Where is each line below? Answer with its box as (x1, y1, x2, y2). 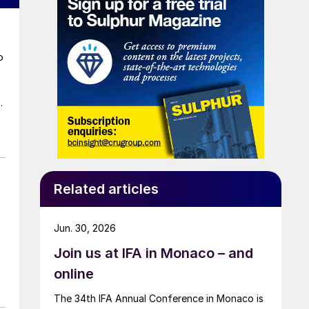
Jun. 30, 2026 (54, 221, 116, 234)
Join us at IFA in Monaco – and (54, 244, 253, 261)
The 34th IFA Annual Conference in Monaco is (54, 292, 263, 304)
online (54, 265, 94, 282)
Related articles (54, 180, 159, 197)
